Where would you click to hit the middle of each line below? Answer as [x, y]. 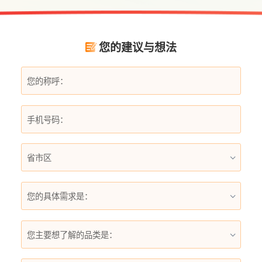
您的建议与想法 [137, 47]
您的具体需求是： [59, 196]
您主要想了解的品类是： [72, 235]
